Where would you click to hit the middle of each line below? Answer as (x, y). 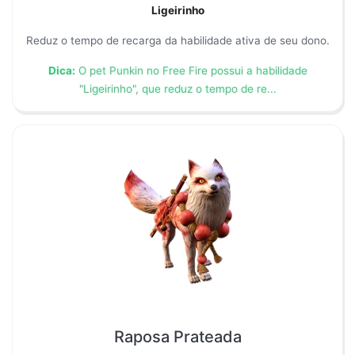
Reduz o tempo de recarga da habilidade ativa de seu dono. (177, 40)
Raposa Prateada (177, 337)
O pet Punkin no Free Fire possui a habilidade (191, 71)
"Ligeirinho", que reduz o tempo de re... (177, 89)
